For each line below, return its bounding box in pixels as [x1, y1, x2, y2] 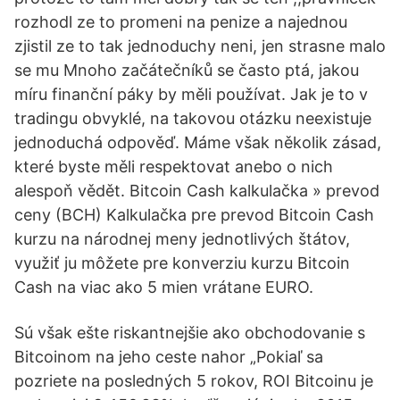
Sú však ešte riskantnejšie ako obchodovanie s [14, 323, 365, 342]
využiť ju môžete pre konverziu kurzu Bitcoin [14, 254, 350, 272]
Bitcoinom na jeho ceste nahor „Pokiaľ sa [14, 347, 323, 366]
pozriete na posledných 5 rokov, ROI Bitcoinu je [14, 371, 373, 390]
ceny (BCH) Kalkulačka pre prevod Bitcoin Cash [14, 205, 374, 224]
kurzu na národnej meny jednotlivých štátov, [14, 229, 350, 248]
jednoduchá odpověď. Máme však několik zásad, [14, 133, 381, 152]
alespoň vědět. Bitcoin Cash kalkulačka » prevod [14, 181, 379, 200]
